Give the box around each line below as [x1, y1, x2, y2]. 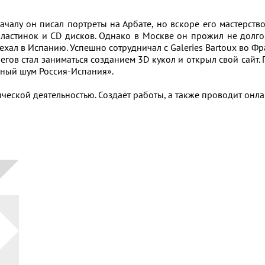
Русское [157, 250, 189, 262]
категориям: [138, 169, 261, 199]
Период [139, 227, 171, 240]
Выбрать [138, 120, 225, 151]
